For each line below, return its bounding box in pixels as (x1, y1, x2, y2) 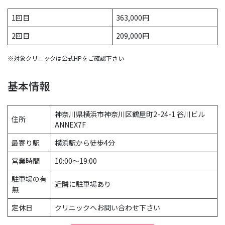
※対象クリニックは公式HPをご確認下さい (8, 54, 124, 62)
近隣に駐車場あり (55, 178, 111, 189)
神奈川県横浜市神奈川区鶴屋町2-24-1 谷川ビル (55, 108, 205, 119)
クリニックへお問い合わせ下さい (55, 202, 160, 212)
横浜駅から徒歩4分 (55, 137, 115, 148)
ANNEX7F (55, 119, 86, 130)
